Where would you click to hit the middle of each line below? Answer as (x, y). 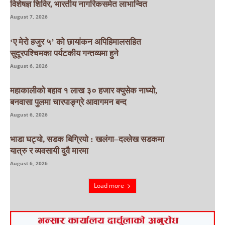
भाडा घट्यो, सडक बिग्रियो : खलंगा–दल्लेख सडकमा (87, 139)
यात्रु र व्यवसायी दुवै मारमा (49, 151)
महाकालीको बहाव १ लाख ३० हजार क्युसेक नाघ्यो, (84, 90)
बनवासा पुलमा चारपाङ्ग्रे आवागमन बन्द (68, 102)
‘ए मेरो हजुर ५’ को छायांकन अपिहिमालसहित (76, 42)
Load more (109, 186)
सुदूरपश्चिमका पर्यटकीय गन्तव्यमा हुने (64, 53)
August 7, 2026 (29, 17)
